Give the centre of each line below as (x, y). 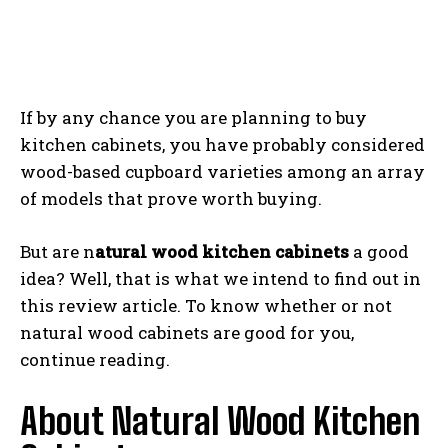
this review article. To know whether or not (206, 305)
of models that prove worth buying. (171, 198)
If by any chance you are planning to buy (193, 117)
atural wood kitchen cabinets (222, 251)
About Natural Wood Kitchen (220, 421)
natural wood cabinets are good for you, (187, 332)
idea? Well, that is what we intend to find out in (220, 278)
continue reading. (95, 359)
